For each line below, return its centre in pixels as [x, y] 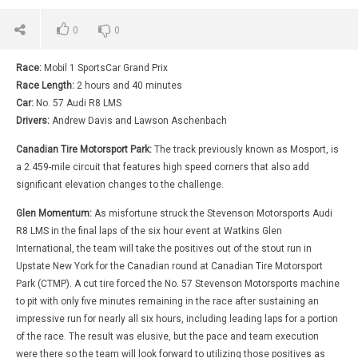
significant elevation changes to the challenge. [120, 184]
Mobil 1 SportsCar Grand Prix [105, 68]
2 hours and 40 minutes [128, 85]
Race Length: [45, 85]
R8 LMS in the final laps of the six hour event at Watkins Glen [149, 231]
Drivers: [34, 120]
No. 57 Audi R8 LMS [78, 103]
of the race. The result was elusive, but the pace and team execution [167, 336]
